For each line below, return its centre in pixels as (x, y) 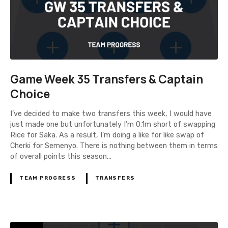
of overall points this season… (61, 157)
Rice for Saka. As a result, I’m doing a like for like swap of (107, 135)
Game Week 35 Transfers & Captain (107, 79)
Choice (30, 94)
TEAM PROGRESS (48, 178)
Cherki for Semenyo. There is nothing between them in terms (114, 146)
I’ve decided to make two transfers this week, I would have (111, 114)
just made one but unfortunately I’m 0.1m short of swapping (113, 125)
